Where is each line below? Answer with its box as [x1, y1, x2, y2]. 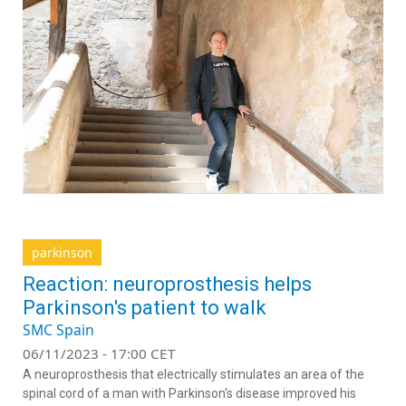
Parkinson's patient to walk [23, 295, 266, 319]
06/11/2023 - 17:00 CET [23, 343, 176, 362]
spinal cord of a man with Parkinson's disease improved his [23, 385, 356, 401]
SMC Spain [23, 319, 94, 340]
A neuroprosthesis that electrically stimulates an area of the [23, 366, 364, 382]
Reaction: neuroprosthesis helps [23, 272, 312, 295]
